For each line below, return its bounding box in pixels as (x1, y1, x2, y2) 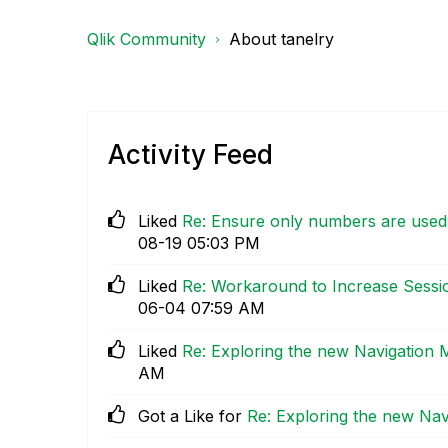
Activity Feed (108, 139, 273, 171)
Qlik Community (87, 28, 206, 49)
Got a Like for (138, 406, 247, 427)
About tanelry (229, 28, 334, 49)
